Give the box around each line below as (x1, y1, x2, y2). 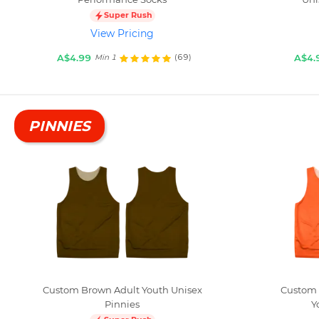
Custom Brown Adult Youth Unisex (42, 283, 202, 296)
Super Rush (103, 10, 152, 21)
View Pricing (90, 26, 155, 40)
